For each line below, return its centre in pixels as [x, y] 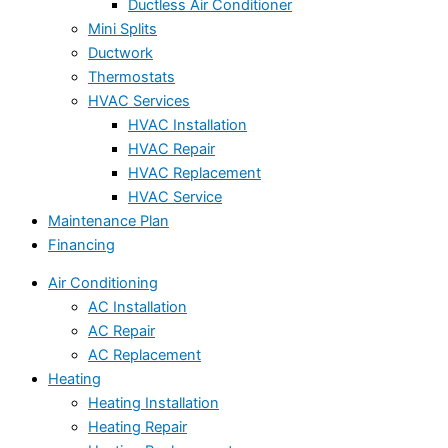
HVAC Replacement [194, 172]
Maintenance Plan [108, 220]
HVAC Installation [187, 124]
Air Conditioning [103, 283]
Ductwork [120, 52]
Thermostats [131, 76]
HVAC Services [139, 100]
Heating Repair [137, 427]
